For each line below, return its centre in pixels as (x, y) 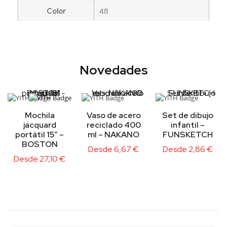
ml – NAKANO (113, 135)
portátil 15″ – (40, 135)
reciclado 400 (113, 125)
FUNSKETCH (187, 135)
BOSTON (40, 144)
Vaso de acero (113, 116)
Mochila (40, 116)
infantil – (187, 125)
